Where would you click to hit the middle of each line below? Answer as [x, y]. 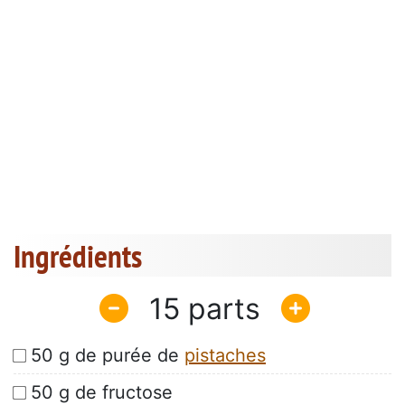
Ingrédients [78, 256]
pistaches [225, 356]
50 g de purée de [108, 356]
